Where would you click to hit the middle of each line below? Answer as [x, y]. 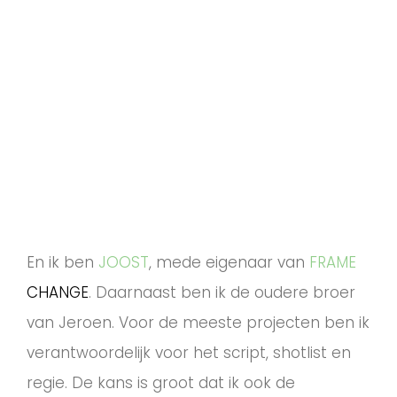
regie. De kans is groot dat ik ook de [161, 383]
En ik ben [62, 262]
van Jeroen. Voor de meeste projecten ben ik [198, 323]
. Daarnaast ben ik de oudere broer [222, 292]
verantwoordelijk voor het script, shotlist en [189, 353]
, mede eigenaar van [229, 262]
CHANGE [58, 292]
